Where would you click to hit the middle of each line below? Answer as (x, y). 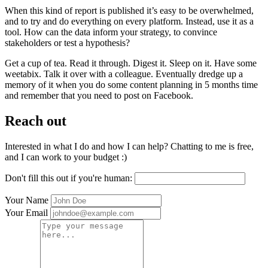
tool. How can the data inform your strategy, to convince (111, 32)
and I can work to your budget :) (66, 157)
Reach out (36, 121)
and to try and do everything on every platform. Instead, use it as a (129, 22)
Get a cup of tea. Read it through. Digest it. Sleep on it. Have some (131, 63)
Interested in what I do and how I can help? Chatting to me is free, (129, 147)
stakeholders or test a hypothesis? (67, 43)
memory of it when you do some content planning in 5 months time (131, 85)
